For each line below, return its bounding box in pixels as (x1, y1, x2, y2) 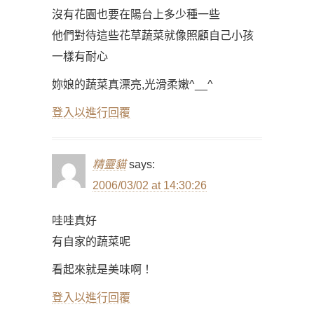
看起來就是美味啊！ (52, 264, 153, 275)
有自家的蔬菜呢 (52, 235, 130, 247)
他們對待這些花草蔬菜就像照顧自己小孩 (52, 29, 254, 41)
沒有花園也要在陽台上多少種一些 (52, 8, 220, 20)
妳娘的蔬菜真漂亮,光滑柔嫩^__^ (52, 78, 213, 90)
